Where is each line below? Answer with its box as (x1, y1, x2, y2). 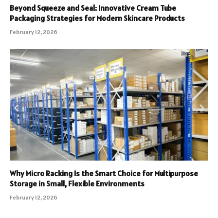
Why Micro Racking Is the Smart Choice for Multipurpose (10, 168, 198, 179)
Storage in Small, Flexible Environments (10, 179, 145, 189)
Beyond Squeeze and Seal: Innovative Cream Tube (10, 2, 176, 13)
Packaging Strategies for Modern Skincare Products (10, 13, 185, 23)
